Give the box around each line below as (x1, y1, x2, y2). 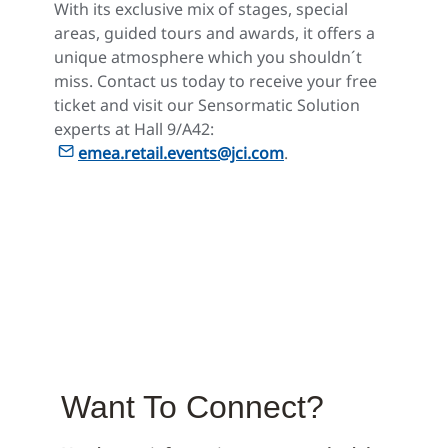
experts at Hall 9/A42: (54, 117, 214, 140)
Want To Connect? (61, 388, 324, 425)
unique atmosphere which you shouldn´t (54, 45, 362, 68)
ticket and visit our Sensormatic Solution (54, 93, 360, 116)
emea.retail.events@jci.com (78, 141, 284, 164)
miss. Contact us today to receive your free (54, 69, 377, 92)
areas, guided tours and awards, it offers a (54, 21, 375, 44)
